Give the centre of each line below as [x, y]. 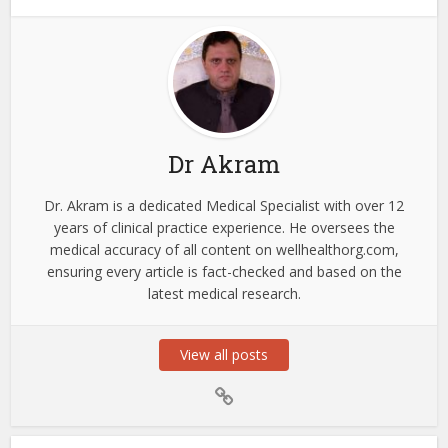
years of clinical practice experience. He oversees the [224, 228]
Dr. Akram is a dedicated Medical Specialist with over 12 [224, 206]
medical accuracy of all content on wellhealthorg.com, [224, 250]
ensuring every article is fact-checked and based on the [224, 272]
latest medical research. [224, 294]
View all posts [224, 355]
